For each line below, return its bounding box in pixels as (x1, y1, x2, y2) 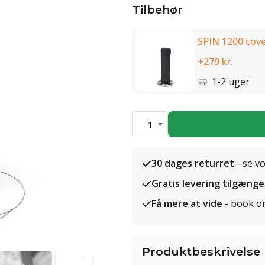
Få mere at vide (151, 197, 222, 210)
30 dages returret (151, 157, 234, 170)
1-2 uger (212, 75, 250, 88)
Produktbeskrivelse (142, 244, 260, 258)
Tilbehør (132, 2, 183, 17)
